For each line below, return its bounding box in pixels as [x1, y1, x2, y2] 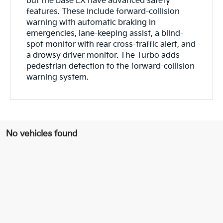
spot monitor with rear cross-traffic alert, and [26, 39, 196, 49]
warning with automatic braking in [26, 17, 156, 27]
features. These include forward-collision [26, 6, 180, 16]
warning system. [26, 72, 89, 82]
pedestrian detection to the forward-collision [26, 61, 195, 71]
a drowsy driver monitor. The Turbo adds [26, 50, 180, 60]
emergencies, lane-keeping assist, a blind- [26, 28, 184, 38]
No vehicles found [6, 128, 78, 139]
